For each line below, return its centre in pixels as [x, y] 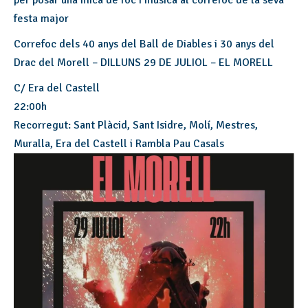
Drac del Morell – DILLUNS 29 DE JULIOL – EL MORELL [143, 63]
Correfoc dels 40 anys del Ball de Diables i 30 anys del [144, 44]
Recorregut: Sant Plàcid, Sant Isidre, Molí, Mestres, [136, 125]
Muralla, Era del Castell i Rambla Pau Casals [119, 144]
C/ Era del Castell [57, 88]
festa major [41, 19]
